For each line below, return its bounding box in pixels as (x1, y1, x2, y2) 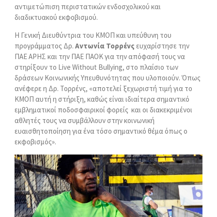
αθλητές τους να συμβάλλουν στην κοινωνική (15, 116, 155, 125)
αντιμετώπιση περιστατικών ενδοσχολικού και (15, 2, 161, 11)
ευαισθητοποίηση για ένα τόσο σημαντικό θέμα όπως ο (15, 126, 187, 136)
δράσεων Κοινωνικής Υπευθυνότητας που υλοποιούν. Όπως (15, 73, 201, 82)
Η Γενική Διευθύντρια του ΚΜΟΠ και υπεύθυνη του (15, 31, 171, 40)
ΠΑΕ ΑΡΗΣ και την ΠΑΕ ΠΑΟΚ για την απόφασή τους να (15, 52, 185, 61)
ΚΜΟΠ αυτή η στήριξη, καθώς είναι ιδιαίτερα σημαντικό (15, 94, 189, 104)
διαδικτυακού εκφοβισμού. (15, 13, 98, 22)
